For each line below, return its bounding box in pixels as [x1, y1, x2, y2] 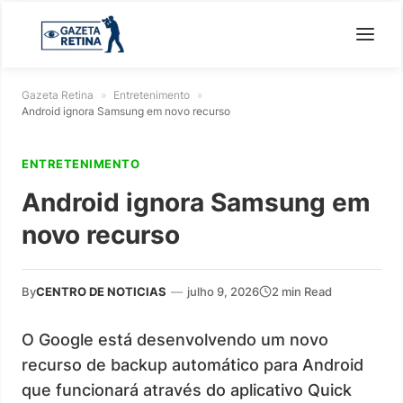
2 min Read [272, 283, 332, 299]
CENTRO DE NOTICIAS [36, 283, 166, 299]
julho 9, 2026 [187, 283, 259, 299]
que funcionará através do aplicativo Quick [22, 380, 352, 399]
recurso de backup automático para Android [22, 354, 363, 374]
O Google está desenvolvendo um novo [22, 329, 328, 349]
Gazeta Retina [22, 87, 94, 102]
